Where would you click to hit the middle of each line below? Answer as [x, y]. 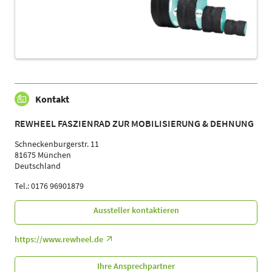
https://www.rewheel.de [59, 240]
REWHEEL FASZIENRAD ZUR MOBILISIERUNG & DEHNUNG [134, 124]
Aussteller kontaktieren [136, 210]
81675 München [43, 155]
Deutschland [38, 166]
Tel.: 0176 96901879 [49, 186]
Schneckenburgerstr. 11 [57, 144]
